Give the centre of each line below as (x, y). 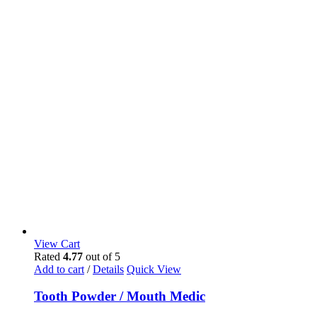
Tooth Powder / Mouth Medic (120, 296)
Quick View (154, 269)
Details (108, 269)
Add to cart (59, 269)
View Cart (57, 243)
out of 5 (102, 256)
